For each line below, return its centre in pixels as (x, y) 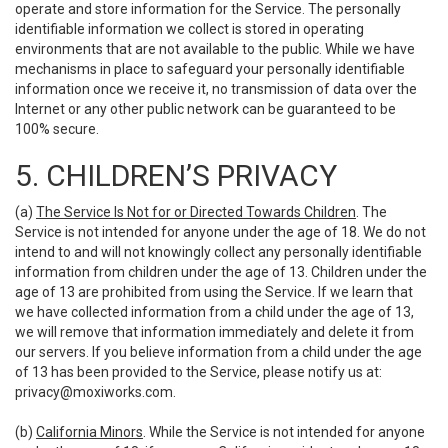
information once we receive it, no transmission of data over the (216, 89)
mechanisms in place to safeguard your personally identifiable (210, 69)
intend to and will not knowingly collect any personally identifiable (218, 252)
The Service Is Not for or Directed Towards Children (196, 212)
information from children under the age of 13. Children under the (221, 272)
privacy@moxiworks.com (94, 392)
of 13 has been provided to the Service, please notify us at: (198, 372)
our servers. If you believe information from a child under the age (218, 352)
